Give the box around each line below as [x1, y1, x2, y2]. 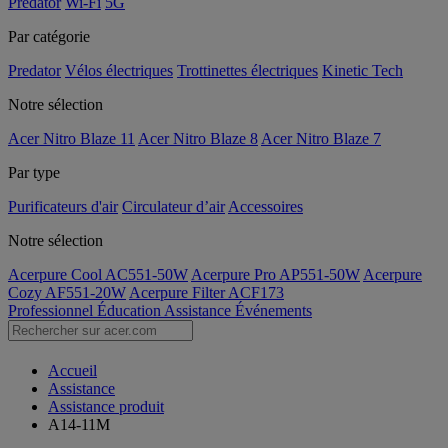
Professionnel [8, 302, 97, 319]
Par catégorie [8, 28, 90, 45]
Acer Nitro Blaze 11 [8, 130, 135, 147]
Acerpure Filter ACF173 [129, 284, 284, 301]
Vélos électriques [65, 62, 173, 79]
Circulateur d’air [122, 198, 225, 215]
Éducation [97, 302, 164, 319]
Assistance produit [48, 398, 164, 416]
